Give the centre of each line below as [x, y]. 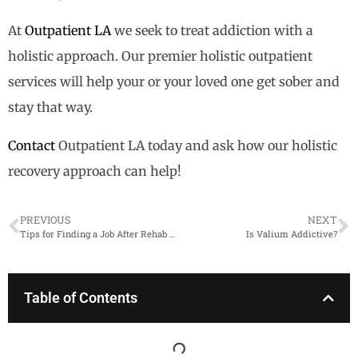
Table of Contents [81, 298]
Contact [32, 146]
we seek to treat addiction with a [212, 31]
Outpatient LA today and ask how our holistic [196, 146]
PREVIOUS [46, 220]
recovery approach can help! [95, 171]
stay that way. [50, 107]
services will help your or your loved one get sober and [174, 82]
